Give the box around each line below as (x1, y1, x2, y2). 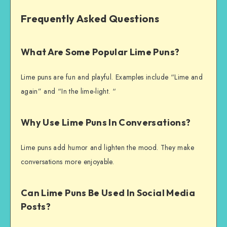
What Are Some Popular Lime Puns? (21, 46, 180, 58)
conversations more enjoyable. (21, 157, 115, 167)
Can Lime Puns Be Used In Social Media (21, 186, 195, 199)
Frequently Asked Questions (21, 12, 160, 25)
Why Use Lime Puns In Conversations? (21, 116, 191, 128)
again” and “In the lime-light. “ (21, 86, 117, 97)
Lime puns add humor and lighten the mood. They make (21, 142, 194, 153)
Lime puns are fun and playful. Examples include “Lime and (21, 72, 203, 83)
